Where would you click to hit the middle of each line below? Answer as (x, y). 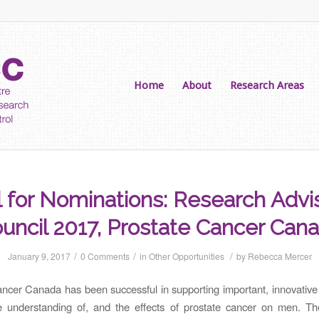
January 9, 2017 (39, 256)
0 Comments (105, 256)
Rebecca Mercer (279, 256)
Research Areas (267, 85)
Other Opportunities (186, 256)
